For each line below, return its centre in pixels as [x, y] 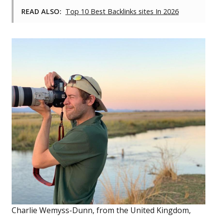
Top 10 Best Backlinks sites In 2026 [122, 12]
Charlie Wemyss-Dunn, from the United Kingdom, [101, 210]
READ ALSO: [41, 12]
